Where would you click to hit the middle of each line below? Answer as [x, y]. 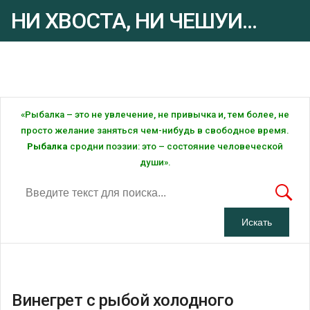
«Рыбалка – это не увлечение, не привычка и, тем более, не [155, 114]
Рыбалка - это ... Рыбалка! [57, 66]
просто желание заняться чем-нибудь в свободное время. [155, 130]
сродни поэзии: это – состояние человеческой [175, 146]
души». [155, 162]
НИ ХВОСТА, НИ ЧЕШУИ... [134, 21]
